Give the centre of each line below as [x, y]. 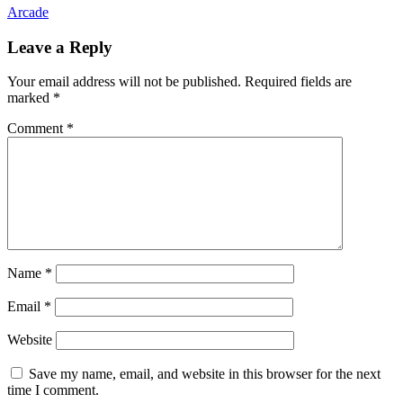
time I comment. [53, 390]
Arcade [28, 12]
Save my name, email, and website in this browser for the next [205, 374]
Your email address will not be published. [124, 82]
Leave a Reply [60, 47]
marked [30, 98]
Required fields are [298, 82]
